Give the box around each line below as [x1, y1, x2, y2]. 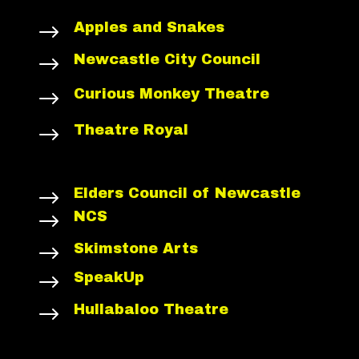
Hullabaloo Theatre [73, 301, 228, 317]
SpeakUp [73, 268, 144, 285]
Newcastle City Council [73, 50, 260, 67]
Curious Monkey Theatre [73, 85, 269, 102]
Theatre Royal [73, 121, 188, 138]
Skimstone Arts [73, 240, 198, 256]
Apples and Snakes [73, 18, 224, 35]
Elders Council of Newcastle [73, 184, 301, 201]
